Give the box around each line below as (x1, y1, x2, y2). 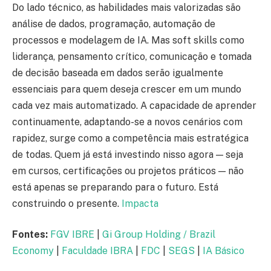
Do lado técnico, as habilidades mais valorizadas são (12, 1, 241, 13)
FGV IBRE (50, 229, 94, 241)
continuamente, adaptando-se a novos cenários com (12, 116, 243, 128)
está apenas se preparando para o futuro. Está (12, 181, 218, 193)
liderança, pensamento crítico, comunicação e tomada (12, 50, 252, 62)
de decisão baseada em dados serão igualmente (12, 67, 223, 79)
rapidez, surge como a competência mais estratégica (12, 132, 249, 144)
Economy (12, 245, 54, 257)
